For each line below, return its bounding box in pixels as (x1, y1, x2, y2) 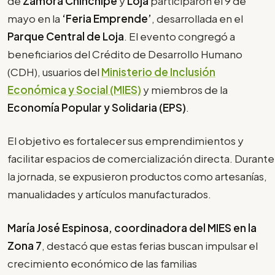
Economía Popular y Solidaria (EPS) (7, 100, 186, 114)
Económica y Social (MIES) (7, 82, 141, 96)
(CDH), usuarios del (7, 64, 99, 79)
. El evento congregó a (124, 29, 235, 43)
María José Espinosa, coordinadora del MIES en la (7, 220, 257, 234)
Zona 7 (7, 238, 42, 252)
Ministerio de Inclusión (101, 64, 215, 79)
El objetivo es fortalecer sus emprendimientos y (7, 134, 244, 148)
